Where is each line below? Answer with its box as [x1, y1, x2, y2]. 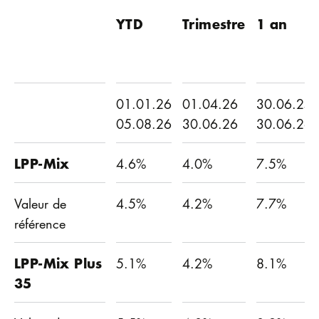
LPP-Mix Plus [14, 253, 103, 273]
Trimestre [182, 14, 246, 33]
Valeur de [14, 194, 66, 212]
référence [14, 214, 66, 232]
